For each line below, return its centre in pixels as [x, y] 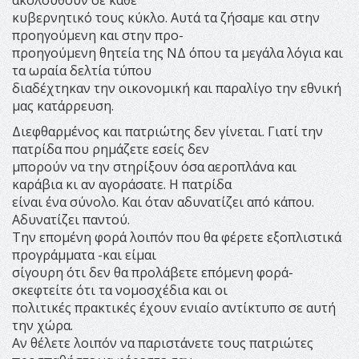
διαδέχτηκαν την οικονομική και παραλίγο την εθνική [177, 88]
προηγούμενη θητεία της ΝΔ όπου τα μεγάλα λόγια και [177, 52]
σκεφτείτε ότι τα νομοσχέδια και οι [120, 290]
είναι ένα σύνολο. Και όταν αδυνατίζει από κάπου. [163, 202]
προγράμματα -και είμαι [84, 254]
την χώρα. [42, 325]
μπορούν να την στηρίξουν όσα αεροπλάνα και [154, 166]
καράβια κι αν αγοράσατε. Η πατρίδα [122, 184]
